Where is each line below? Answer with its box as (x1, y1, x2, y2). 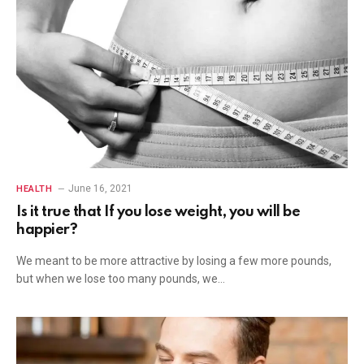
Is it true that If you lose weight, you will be (16, 204, 301, 219)
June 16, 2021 (68, 182, 133, 194)
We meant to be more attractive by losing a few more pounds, (16, 253, 331, 267)
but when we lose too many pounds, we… (16, 271, 225, 285)
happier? (16, 222, 78, 237)
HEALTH (16, 183, 53, 194)
